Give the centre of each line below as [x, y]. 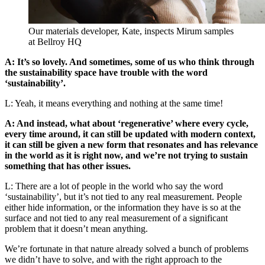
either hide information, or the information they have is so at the [123, 208]
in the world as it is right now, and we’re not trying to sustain [126, 156]
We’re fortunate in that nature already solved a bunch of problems [127, 249]
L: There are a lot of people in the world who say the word [114, 186]
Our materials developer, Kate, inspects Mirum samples [131, 31]
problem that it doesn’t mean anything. [76, 229]
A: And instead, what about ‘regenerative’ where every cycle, [127, 124]
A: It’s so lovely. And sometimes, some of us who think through [130, 62]
